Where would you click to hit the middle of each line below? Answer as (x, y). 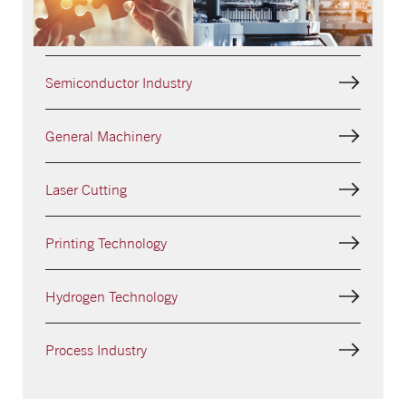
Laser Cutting (87, 190)
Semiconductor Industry (118, 83)
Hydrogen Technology (111, 297)
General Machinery (103, 136)
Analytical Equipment (111, 29)
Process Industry (96, 350)
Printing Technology (106, 243)
